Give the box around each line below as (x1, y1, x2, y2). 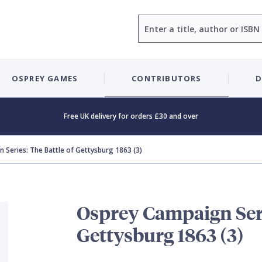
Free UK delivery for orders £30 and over (64, 111, 198, 121)
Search (137, 15, 165, 26)
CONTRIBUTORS (132, 73, 202, 84)
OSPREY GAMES (11, 73, 78, 84)
